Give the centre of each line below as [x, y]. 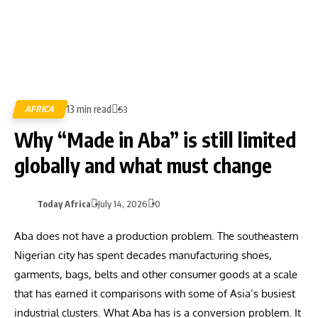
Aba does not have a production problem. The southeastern [157, 236]
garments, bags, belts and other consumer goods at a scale [156, 274]
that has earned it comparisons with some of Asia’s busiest [155, 294]
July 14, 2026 [123, 204]
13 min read [89, 109]
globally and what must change [143, 165]
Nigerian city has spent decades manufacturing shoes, [143, 255]
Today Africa [64, 204]
